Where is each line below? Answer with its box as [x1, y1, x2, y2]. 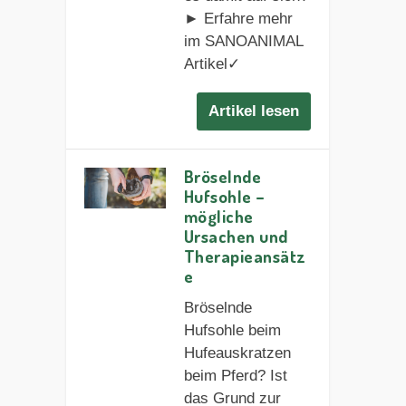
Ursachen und [183, 224, 288, 247]
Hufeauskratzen [183, 343, 291, 362]
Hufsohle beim [183, 321, 281, 339]
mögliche [183, 204, 254, 227]
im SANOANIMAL [183, 33, 303, 51]
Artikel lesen [208, 101, 300, 120]
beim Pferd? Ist [183, 366, 287, 384]
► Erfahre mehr [183, 10, 293, 28]
